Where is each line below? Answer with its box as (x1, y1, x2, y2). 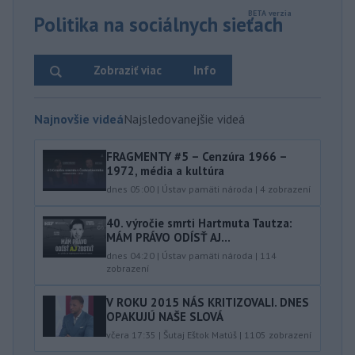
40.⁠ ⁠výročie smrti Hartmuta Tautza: (106, 216, 292, 231)
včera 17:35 (106, 329, 156, 341)
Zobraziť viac (94, 63, 162, 78)
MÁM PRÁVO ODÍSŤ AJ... (106, 230, 231, 245)
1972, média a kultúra (106, 163, 224, 178)
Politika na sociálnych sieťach (34, 12, 283, 37)
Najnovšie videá (34, 111, 124, 127)
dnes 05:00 (106, 183, 155, 195)
